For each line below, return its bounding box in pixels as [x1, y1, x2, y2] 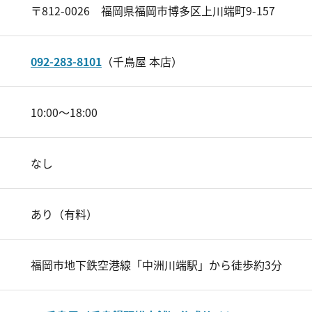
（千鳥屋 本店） [102, 53, 182, 70]
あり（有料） [31, 205, 97, 222]
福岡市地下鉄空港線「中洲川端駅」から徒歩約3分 [31, 256, 282, 273]
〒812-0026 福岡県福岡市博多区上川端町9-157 [31, 2, 275, 19]
